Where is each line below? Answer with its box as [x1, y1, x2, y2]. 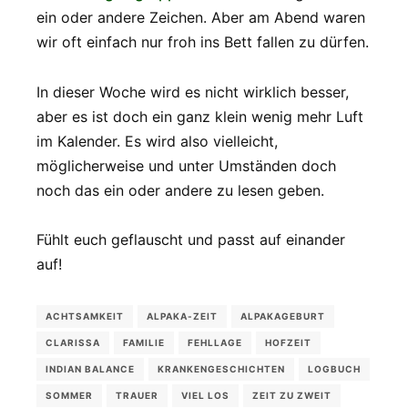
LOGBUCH [308, 362, 361, 374]
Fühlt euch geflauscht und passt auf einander [36, 229, 345, 249]
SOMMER [46, 389, 93, 401]
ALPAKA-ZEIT [147, 310, 218, 321]
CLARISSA [46, 336, 100, 348]
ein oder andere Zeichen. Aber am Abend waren [36, 8, 365, 27]
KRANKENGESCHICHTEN [158, 362, 285, 374]
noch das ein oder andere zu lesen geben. [36, 180, 324, 199]
